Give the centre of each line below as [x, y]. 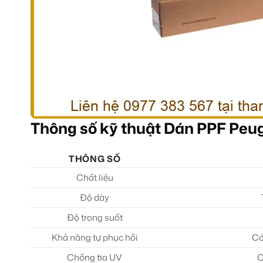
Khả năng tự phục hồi [95, 238]
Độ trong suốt [95, 218]
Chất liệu [95, 178]
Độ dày [95, 198]
